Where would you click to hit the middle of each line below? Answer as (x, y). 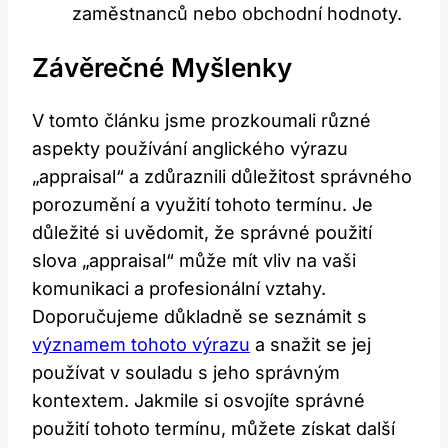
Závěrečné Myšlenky (162, 67)
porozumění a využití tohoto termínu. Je (202, 205)
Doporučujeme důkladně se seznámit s (199, 317)
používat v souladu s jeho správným (186, 373)
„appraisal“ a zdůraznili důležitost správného (222, 177)
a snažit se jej (310, 345)
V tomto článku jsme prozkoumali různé (201, 121)
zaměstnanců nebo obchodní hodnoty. (237, 14)
